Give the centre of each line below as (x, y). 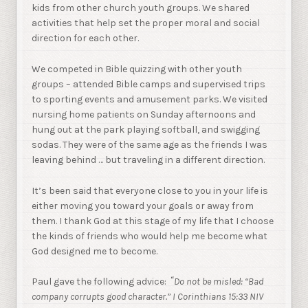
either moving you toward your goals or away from (143, 206)
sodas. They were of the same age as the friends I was (150, 145)
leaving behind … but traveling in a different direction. (148, 160)
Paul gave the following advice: (100, 282)
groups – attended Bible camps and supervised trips (149, 85)
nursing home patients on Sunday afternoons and (144, 115)
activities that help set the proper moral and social (146, 23)
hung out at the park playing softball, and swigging (146, 130)
